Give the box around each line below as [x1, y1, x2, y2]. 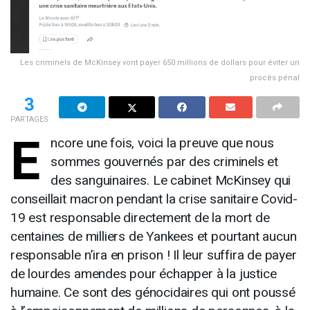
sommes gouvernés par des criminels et [51, 152, 279, 172]
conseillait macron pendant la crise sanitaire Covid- [10, 189, 298, 209]
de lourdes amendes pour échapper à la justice [10, 264, 277, 284]
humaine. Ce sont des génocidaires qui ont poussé [10, 282, 295, 302]
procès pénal [250, 71, 300, 84]
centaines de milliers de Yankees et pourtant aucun [10, 226, 297, 246]
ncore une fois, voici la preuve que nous [51, 133, 274, 153]
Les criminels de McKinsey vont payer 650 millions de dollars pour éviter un [20, 56, 300, 69]
